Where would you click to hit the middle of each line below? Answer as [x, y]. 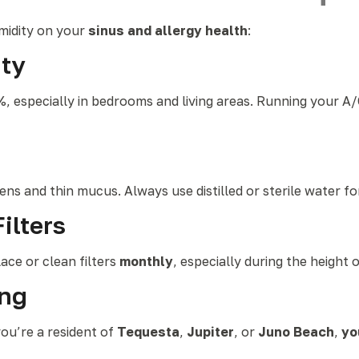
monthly [146, 261]
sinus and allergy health [168, 30]
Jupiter [210, 332]
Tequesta [148, 332]
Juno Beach [296, 332]
